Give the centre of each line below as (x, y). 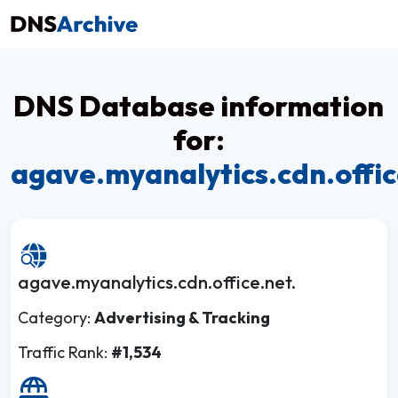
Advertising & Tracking (182, 318)
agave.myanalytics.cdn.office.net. (157, 282)
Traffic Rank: (64, 352)
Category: (56, 318)
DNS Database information (199, 106)
